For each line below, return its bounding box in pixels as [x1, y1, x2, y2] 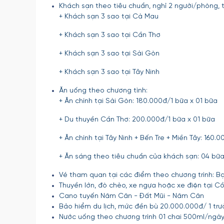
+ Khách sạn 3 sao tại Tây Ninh [59, 68, 159, 76]
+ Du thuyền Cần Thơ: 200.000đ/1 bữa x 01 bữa [59, 116, 215, 123]
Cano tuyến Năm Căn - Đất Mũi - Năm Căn [59, 192, 204, 200]
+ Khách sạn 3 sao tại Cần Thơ [59, 31, 160, 39]
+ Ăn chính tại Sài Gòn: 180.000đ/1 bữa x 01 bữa [59, 97, 219, 105]
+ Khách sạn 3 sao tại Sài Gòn [59, 50, 159, 57]
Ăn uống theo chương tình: [59, 87, 147, 94]
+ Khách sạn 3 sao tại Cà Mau [59, 13, 158, 20]
